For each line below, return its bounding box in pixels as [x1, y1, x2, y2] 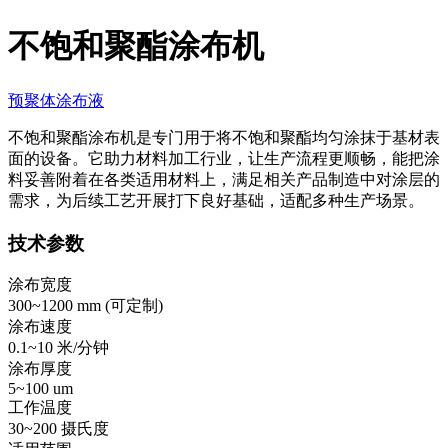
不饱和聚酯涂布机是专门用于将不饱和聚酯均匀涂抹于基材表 [8, 128, 440, 146]
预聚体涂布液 [8, 91, 104, 109]
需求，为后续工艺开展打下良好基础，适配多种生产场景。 [8, 191, 424, 209]
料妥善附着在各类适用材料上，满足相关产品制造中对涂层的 [8, 170, 440, 188]
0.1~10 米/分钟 [8, 339, 109, 357]
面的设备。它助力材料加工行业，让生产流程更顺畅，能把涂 [8, 149, 440, 167]
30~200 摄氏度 [8, 420, 109, 438]
